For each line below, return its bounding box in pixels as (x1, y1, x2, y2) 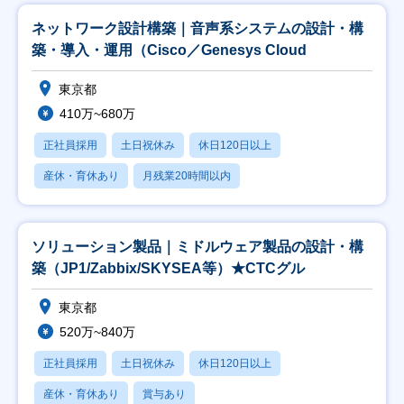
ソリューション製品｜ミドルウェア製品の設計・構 (32, 239, 363, 254)
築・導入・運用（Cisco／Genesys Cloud (32, 42, 307, 58)
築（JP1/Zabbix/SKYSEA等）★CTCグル (32, 261, 305, 276)
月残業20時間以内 (142, 170, 231, 182)
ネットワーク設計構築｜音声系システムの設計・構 (32, 21, 363, 36)
